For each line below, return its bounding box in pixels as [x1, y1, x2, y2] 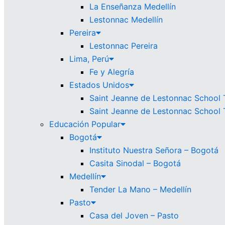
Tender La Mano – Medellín [89, 184, 191, 194]
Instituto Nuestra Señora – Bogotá [89, 145, 218, 155]
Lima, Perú [69, 54, 109, 64]
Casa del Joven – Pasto [89, 210, 179, 220]
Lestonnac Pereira [89, 41, 158, 51]
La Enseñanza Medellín [89, 2, 176, 12]
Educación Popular [49, 119, 121, 129]
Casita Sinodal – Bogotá [89, 158, 181, 168]
